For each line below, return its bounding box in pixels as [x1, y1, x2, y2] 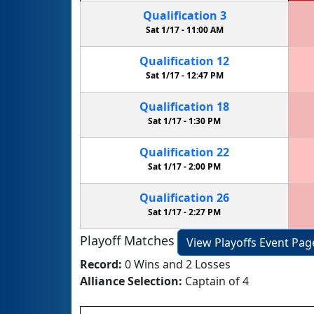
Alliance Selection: [80, 273, 185, 289]
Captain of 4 [185, 273, 249, 289]
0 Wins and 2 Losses [125, 256, 231, 272]
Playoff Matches [80, 232, 175, 250]
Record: [80, 256, 125, 272]
